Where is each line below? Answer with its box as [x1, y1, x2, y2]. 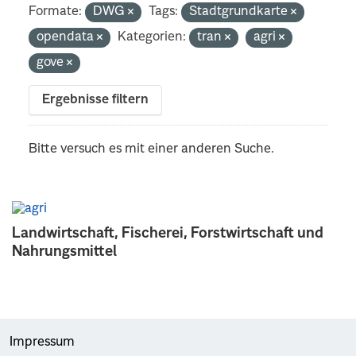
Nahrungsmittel [12, 244, 117, 259]
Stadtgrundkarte [189, 5, 292, 18]
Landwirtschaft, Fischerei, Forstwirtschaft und [12, 226, 323, 241]
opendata [37, 30, 98, 44]
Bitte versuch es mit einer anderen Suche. [29, 142, 275, 156]
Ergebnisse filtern [42, 93, 149, 106]
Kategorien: [118, 30, 187, 44]
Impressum [10, 335, 75, 349]
